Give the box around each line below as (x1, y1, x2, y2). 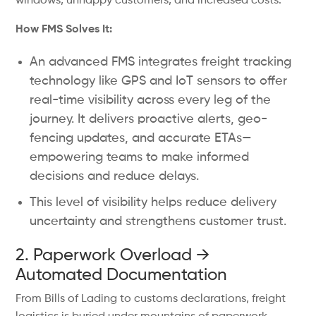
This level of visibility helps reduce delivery (30, 196, 277, 209)
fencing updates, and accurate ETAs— (30, 132, 253, 145)
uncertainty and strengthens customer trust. (30, 215, 287, 228)
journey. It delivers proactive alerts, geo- (30, 113, 268, 126)
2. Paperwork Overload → (16, 247, 211, 264)
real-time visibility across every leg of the (30, 94, 272, 107)
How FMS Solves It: (16, 24, 113, 35)
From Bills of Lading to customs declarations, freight (16, 293, 286, 305)
